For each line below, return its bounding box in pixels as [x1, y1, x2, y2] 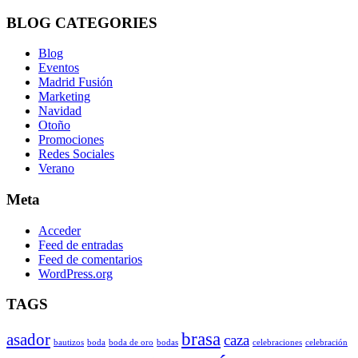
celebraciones [253, 338, 302, 348]
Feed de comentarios [38, 252, 142, 266]
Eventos [38, 61, 79, 75]
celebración [305, 338, 348, 348]
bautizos [54, 338, 84, 348]
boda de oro [109, 338, 153, 348]
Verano [38, 161, 74, 176]
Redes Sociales [38, 147, 114, 161]
